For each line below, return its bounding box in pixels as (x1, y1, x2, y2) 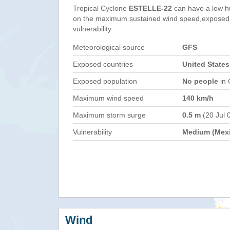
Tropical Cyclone (73, 4, 129, 12)
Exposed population (73, 77, 137, 85)
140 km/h (182, 94, 214, 102)
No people (182, 77, 218, 85)
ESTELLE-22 (129, 4, 172, 12)
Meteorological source (73, 43, 145, 51)
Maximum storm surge (73, 111, 146, 119)
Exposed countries (73, 60, 133, 68)
